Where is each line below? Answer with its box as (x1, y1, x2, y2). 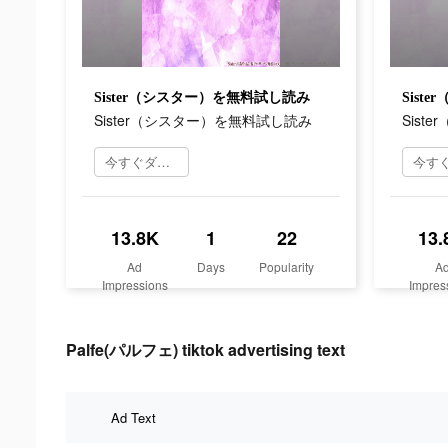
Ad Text (111, 407, 156, 427)
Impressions (101, 275, 168, 293)
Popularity (259, 257, 315, 275)
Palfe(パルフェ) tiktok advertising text (66, 337, 345, 361)
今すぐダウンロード (157, 151, 170, 171)
